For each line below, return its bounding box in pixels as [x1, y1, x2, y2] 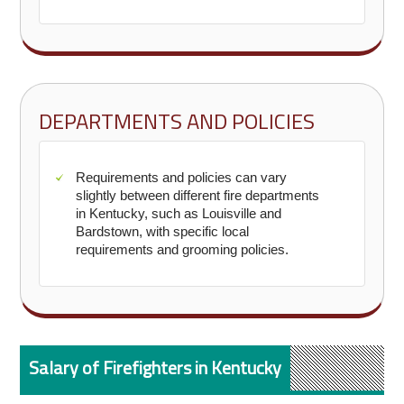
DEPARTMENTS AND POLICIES [39, 105, 316, 137]
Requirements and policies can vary [76, 170, 288, 185]
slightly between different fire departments [76, 188, 320, 203]
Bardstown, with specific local [76, 224, 250, 239]
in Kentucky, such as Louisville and [76, 206, 282, 221]
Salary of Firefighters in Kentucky [29, 353, 282, 381]
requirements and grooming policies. [76, 242, 289, 257]
